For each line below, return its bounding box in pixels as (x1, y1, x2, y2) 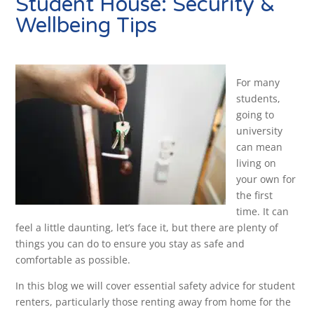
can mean (236, 140, 283, 154)
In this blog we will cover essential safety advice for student (15, 279, 296, 293)
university (236, 124, 283, 138)
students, (236, 92, 281, 106)
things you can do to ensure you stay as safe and (15, 237, 245, 251)
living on (236, 156, 277, 170)
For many (236, 76, 280, 90)
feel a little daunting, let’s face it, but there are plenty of (15, 221, 279, 235)
